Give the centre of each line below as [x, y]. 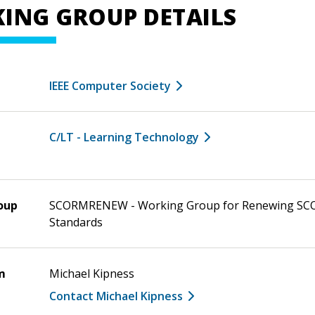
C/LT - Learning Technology [124, 137]
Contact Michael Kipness [116, 296]
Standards [76, 222]
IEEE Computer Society [110, 85]
